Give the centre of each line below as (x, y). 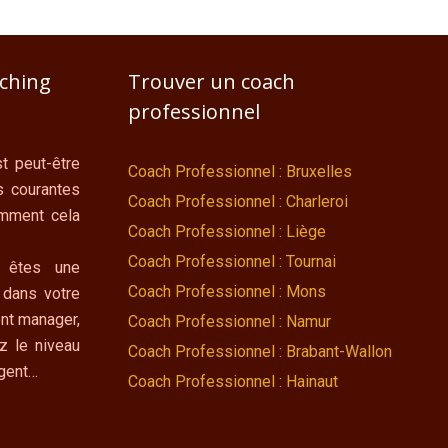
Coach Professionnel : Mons (227, 292)
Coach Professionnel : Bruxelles (240, 172)
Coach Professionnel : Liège (227, 232)
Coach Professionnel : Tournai (232, 262)
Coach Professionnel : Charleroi (238, 202)
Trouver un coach (211, 82)
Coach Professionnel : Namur (229, 322)
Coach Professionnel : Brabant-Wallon (260, 352)
